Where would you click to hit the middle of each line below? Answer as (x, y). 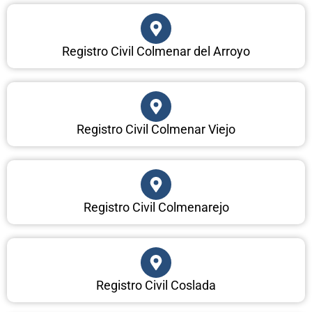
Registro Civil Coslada (156, 286)
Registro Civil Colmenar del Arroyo (156, 52)
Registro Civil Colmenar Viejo (156, 130)
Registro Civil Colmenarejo (156, 208)
